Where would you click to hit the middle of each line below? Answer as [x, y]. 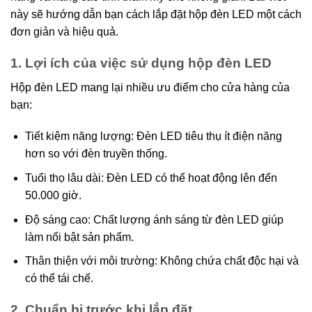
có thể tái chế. [59, 279]
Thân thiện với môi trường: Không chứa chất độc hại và [162, 261]
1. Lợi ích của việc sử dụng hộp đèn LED [141, 63]
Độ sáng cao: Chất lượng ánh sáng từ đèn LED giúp [154, 219]
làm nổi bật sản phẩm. [79, 237]
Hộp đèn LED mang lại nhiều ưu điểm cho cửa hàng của [150, 87]
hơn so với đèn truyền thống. [96, 154]
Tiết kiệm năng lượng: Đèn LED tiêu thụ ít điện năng [153, 136]
